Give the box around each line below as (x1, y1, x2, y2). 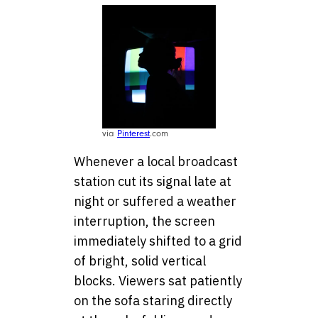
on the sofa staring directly (74, 292, 232, 309)
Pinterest (117, 128, 150, 139)
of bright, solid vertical (74, 253, 206, 270)
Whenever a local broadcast (74, 153, 238, 170)
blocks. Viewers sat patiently (74, 273, 242, 290)
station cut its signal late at (74, 173, 231, 190)
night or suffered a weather (74, 193, 236, 210)
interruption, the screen (74, 213, 215, 230)
